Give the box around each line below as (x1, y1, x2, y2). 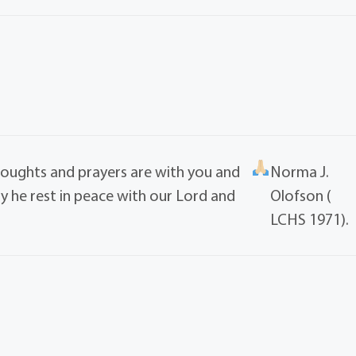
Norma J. (269, 161, 329, 182)
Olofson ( (269, 185, 331, 206)
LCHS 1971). (269, 209, 349, 230)
